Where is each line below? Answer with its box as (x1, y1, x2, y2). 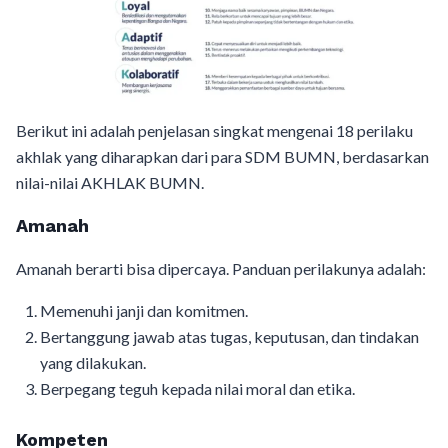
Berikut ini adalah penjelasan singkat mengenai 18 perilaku (16, 121, 413, 141)
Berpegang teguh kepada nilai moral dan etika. (40, 379, 355, 399)
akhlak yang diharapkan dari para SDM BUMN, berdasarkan (16, 147, 429, 167)
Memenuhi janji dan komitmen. (40, 301, 248, 321)
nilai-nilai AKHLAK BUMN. (16, 173, 204, 193)
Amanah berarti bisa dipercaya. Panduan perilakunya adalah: (16, 259, 426, 279)
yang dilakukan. (40, 353, 146, 373)
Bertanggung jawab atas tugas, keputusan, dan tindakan (40, 327, 419, 347)
